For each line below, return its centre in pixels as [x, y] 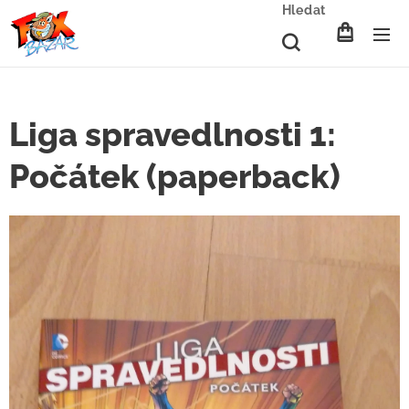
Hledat [304, 10]
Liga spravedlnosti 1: [173, 134]
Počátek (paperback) [175, 176]
